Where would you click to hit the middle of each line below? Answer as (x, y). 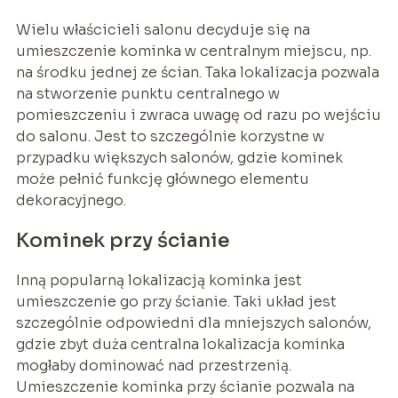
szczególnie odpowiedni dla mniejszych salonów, (193, 323)
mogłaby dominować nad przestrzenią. (153, 366)
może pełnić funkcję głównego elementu (162, 179)
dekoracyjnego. (71, 201)
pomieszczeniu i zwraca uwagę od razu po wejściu (198, 115)
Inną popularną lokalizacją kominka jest (159, 281)
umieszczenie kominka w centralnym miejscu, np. (193, 52)
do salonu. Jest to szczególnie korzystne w (170, 137)
